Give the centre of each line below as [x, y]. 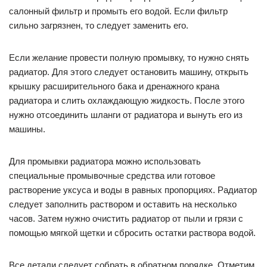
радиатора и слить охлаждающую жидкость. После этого [127, 101]
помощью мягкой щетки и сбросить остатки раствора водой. [132, 233]
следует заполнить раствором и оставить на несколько [123, 204]
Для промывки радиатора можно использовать [105, 162]
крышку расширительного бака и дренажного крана [114, 86]
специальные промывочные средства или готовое [112, 176]
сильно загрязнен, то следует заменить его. [99, 26]
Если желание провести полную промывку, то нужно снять [129, 58]
